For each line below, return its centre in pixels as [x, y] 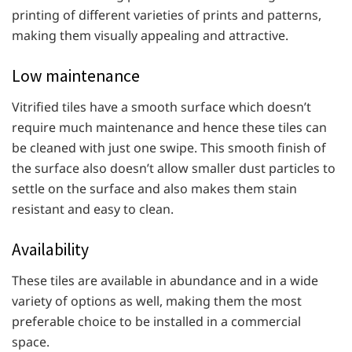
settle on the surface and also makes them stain [154, 189]
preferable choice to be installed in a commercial [156, 321]
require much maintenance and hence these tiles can [169, 128]
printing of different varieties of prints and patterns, [167, 15]
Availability [52, 250]
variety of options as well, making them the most [157, 301]
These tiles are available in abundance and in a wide [165, 280]
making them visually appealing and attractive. [152, 36]
